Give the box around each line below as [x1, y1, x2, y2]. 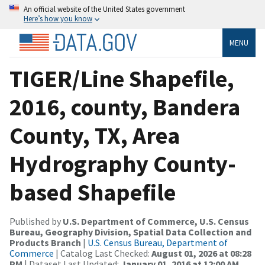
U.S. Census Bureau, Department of [88, 236, 228, 248]
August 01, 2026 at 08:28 [151, 247, 251, 259]
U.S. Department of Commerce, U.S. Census [63, 215, 249, 227]
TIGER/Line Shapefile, [9, 63, 234, 93]
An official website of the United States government [24, 4, 185, 14]
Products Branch [9, 236, 81, 248]
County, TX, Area [9, 120, 180, 150]
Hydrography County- [9, 148, 236, 179]
